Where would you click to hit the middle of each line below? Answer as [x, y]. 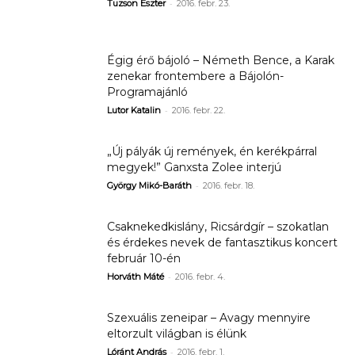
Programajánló [147, 92]
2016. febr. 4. [200, 277]
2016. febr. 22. [198, 110]
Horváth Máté [136, 277]
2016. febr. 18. [229, 185]
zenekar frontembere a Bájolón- [195, 76]
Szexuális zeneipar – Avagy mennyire [209, 318]
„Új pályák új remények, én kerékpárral [212, 151]
